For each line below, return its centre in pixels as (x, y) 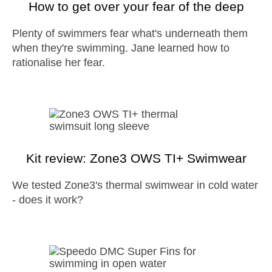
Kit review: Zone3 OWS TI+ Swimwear (136, 158)
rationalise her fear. (59, 63)
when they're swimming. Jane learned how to (121, 48)
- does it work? (48, 200)
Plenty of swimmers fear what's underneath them (16, 33)
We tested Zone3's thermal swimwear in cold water (17, 185)
